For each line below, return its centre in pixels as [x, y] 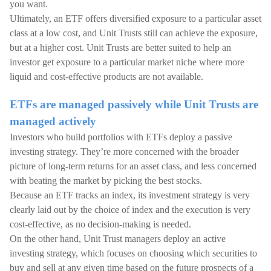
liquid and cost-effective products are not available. [106, 77]
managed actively [53, 121]
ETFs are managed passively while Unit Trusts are [134, 104]
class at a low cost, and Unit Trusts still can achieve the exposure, [134, 33]
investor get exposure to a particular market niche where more [127, 62]
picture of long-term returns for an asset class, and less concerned [133, 166]
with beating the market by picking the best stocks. [106, 181]
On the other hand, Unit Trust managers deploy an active [118, 239]
